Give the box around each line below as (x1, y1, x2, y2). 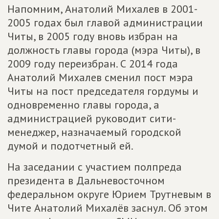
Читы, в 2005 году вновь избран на (7, 29, 178, 43)
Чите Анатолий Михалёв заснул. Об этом (7, 201, 208, 215)
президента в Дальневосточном (7, 174, 165, 187)
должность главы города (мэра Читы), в (7, 43, 200, 57)
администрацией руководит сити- (7, 111, 176, 125)
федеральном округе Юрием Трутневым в (7, 187, 211, 201)
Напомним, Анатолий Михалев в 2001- (7, 2, 197, 16)
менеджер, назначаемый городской (7, 125, 181, 139)
